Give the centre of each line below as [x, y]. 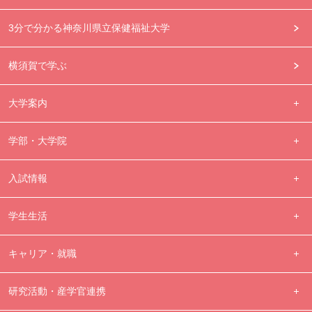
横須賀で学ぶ [37, 65]
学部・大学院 [37, 140]
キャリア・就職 [42, 253]
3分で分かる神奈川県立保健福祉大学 [89, 28]
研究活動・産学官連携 [57, 291]
